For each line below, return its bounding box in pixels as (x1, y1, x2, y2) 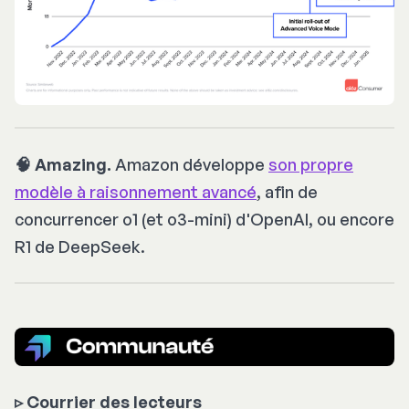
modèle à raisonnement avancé (15, 182, 257, 203)
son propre (268, 154, 353, 175)
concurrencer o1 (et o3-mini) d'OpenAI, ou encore (15, 209, 394, 230)
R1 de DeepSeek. (15, 236, 145, 257)
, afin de (257, 182, 318, 203)
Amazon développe (111, 154, 268, 175)
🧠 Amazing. (15, 154, 111, 175)
